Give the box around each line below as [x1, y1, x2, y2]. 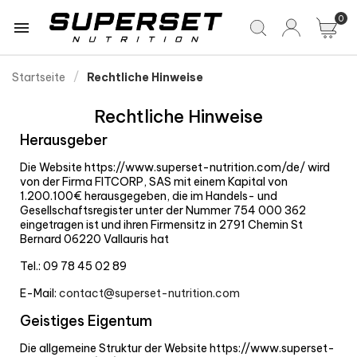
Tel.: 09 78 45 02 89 [20, 259, 127, 274]
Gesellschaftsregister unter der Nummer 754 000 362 [20, 203, 306, 218]
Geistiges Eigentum [20, 312, 152, 331]
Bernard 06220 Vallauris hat [20, 232, 169, 247]
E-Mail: [20, 286, 59, 301]
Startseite [12, 70, 65, 85]
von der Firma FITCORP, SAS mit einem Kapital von [20, 175, 288, 190]
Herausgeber [20, 131, 108, 150]
